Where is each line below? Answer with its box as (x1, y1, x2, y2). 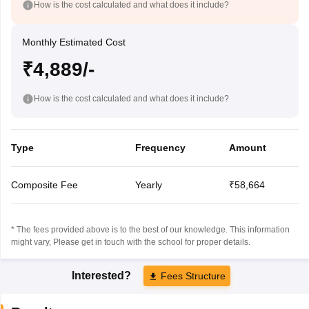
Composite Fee (10, 179, 78, 190)
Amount (228, 141, 266, 153)
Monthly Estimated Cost (21, 37, 126, 48)
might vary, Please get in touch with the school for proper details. (10, 237, 250, 247)
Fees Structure (161, 270, 226, 281)
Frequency (134, 141, 186, 153)
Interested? (72, 269, 134, 281)
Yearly (134, 179, 162, 190)
